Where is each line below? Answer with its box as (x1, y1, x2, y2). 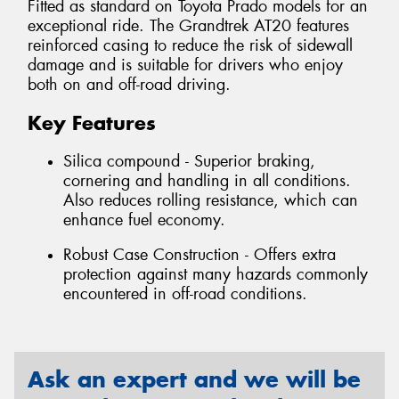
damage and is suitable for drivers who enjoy (28, 54, 343, 77)
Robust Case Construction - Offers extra (63, 244, 336, 266)
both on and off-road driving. (28, 74, 231, 96)
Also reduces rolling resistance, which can (63, 189, 358, 211)
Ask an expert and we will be (28, 364, 361, 394)
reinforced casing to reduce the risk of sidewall (28, 35, 353, 57)
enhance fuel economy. (63, 208, 225, 231)
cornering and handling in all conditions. (63, 169, 351, 191)
